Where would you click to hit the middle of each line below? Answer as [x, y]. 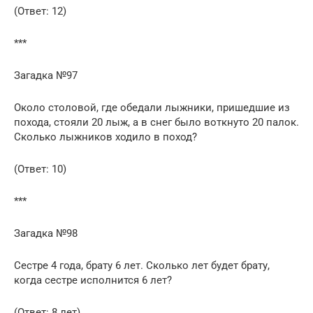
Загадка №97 [46, 75]
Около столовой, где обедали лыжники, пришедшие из [152, 107]
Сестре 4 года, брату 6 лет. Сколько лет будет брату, [142, 265]
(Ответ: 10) [40, 169]
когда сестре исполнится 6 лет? [93, 280]
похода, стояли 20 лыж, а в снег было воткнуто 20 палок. [156, 122]
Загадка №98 [46, 233]
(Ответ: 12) [40, 11]
